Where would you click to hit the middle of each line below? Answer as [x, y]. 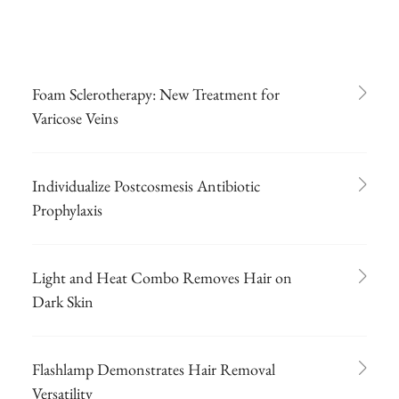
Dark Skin [63, 301]
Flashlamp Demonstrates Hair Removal [154, 369]
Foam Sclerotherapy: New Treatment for [156, 94]
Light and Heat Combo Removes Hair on [162, 277]
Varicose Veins [75, 118]
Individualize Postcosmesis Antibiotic [146, 185]
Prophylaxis [67, 209]
